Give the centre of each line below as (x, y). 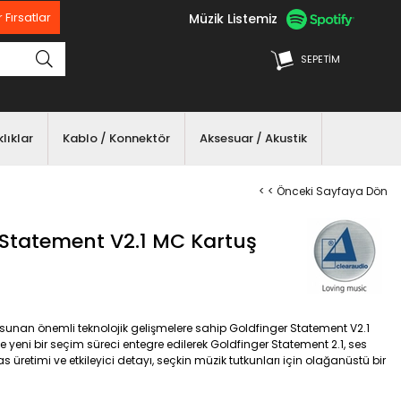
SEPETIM (320, 59)
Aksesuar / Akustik (253, 138)
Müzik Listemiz (233, 18)
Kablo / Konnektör (116, 138)
